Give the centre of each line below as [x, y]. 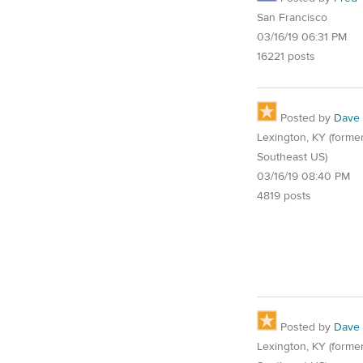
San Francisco [292, 17]
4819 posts [284, 196]
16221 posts [286, 56]
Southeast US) [292, 157]
